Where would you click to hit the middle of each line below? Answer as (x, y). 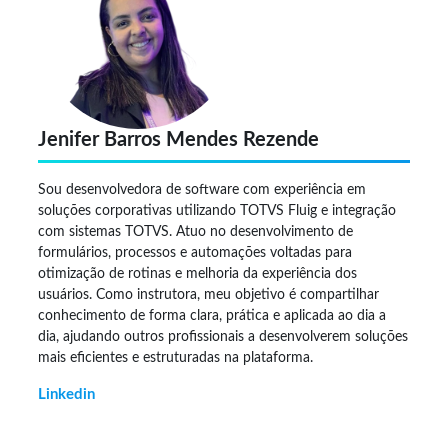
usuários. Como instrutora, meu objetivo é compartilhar (208, 294)
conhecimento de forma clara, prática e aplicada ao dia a (212, 315)
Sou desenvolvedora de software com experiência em (202, 189)
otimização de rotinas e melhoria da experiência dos (197, 273)
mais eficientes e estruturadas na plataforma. (175, 357)
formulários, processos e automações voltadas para (195, 252)
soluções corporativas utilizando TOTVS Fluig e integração (217, 210)
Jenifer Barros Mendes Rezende (178, 140)
